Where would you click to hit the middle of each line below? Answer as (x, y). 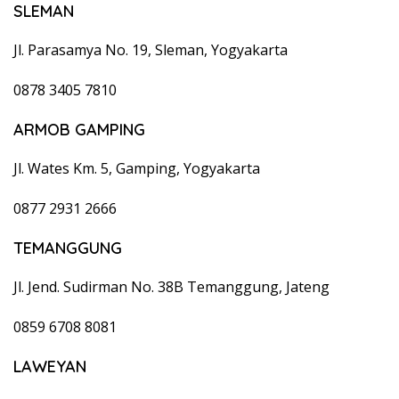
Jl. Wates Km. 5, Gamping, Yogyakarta (137, 168)
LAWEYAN (50, 366)
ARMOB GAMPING (79, 129)
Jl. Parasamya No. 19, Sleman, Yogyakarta (151, 49)
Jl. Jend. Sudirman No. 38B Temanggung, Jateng (171, 286)
